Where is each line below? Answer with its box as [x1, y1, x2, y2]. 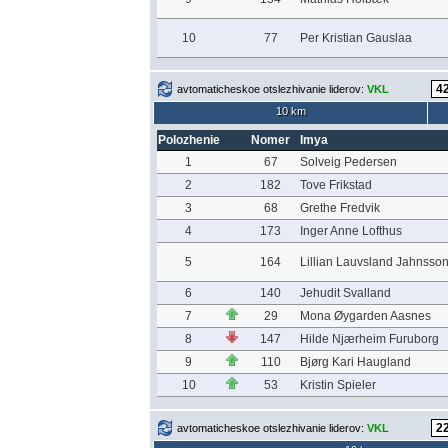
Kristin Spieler [299, 378, 376, 392]
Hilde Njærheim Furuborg [299, 332, 439, 346]
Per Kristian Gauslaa [299, 31, 412, 45]
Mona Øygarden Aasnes [299, 309, 431, 323]
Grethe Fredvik [299, 201, 380, 215]
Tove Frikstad [299, 178, 372, 192]
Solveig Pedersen [299, 155, 397, 169]
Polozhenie [157, 133, 220, 147]
